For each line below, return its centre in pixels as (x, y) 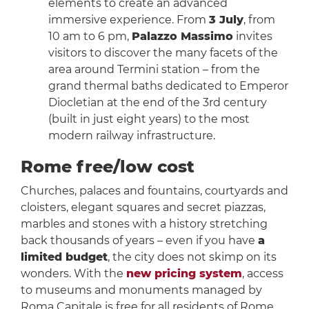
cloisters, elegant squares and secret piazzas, (143, 208)
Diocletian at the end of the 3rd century (157, 103)
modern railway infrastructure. (131, 136)
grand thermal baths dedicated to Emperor (168, 86)
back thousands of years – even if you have (139, 241)
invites (252, 37)
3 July (226, 20)
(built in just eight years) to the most (149, 119)
